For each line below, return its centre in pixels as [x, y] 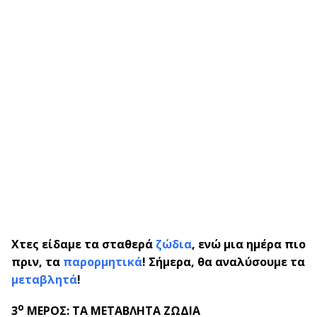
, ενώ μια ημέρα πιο [249, 244]
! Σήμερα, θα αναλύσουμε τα [224, 262]
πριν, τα [37, 262]
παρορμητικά [103, 262]
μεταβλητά [44, 280]
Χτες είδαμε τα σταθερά [83, 244]
